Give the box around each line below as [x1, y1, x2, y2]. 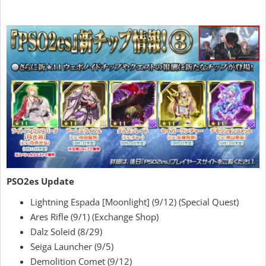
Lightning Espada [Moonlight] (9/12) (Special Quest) [30, 196, 239, 208]
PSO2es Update [7, 175, 74, 188]
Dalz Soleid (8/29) [30, 226, 102, 238]
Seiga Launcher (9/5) [30, 240, 113, 253]
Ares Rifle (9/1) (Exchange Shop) [30, 211, 159, 223]
